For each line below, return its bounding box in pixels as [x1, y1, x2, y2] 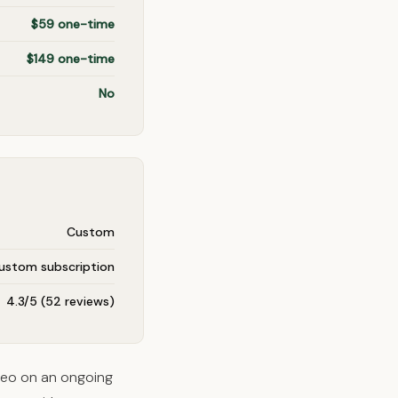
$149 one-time [27, 51, 115, 67]
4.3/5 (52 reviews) [6, 293, 115, 309]
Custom [67, 224, 115, 240]
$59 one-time [31, 16, 115, 32]
